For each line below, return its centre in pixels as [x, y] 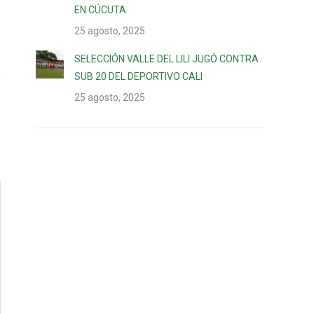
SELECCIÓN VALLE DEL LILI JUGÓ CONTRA [166, 59]
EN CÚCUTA [100, 10]
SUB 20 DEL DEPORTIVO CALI [138, 76]
